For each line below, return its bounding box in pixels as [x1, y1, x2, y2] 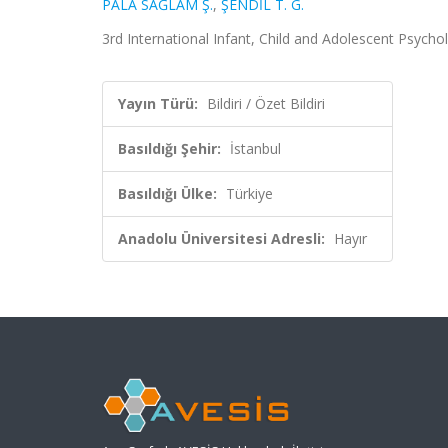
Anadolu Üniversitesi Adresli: [118, 229, 325, 248]
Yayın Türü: [118, 94, 198, 113]
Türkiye [226, 184, 273, 203]
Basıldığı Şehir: [118, 139, 221, 158]
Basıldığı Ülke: [118, 184, 217, 203]
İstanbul [230, 139, 281, 158]
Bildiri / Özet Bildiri [207, 94, 325, 113]
